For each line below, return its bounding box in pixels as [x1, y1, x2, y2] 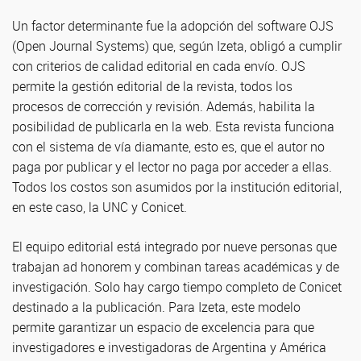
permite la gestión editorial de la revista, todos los [12, 77, 293, 95]
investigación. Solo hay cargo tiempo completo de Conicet [12, 278, 342, 296]
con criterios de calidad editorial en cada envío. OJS [12, 57, 305, 75]
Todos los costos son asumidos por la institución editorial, [12, 178, 342, 196]
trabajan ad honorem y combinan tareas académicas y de [12, 258, 339, 276]
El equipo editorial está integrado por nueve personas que [12, 238, 337, 255]
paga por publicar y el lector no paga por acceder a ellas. [12, 158, 332, 176]
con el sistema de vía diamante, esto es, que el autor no [12, 138, 325, 156]
